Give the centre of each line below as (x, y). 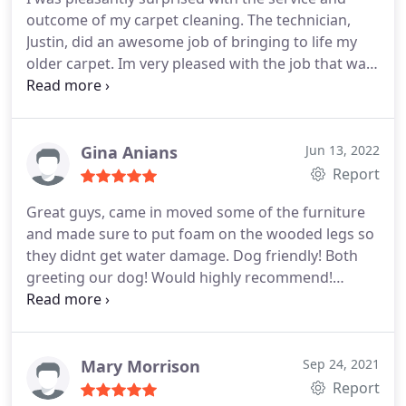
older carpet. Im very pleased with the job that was (200, 63)
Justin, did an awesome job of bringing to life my (192, 42)
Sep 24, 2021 (341, 364)
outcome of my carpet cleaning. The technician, (188, 20)
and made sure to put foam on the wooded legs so (200, 234)
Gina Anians (129, 152)
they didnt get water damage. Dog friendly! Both (192, 256)
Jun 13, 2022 (343, 150)
